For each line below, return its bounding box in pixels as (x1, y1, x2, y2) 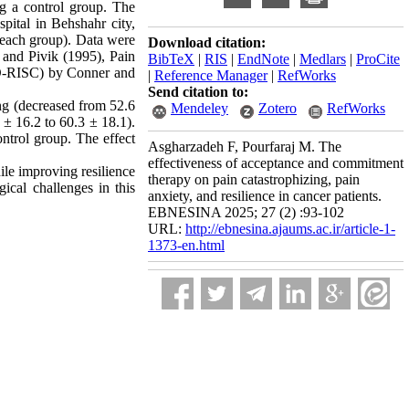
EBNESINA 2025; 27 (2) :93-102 (148, 204, 344, 220)
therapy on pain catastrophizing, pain (148, 172, 360, 187)
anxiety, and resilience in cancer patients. (148, 188, 382, 204)
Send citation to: (148, 84, 248, 100)
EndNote (237, 51, 289, 67)
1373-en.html (148, 237, 225, 253)
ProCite (356, 51, 400, 67)
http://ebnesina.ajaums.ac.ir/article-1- (185, 221, 395, 236)
